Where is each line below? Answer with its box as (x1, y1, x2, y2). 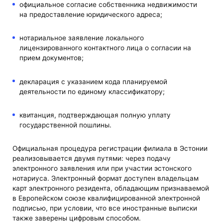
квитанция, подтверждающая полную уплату (19, 111, 171, 119)
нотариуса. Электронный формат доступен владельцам (12, 174, 199, 182)
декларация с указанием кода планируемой (19, 77, 167, 86)
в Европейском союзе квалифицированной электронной (12, 194, 201, 202)
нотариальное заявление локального (19, 34, 144, 42)
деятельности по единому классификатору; (19, 87, 165, 96)
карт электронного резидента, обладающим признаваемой (12, 184, 210, 192)
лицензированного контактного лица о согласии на (19, 44, 191, 52)
